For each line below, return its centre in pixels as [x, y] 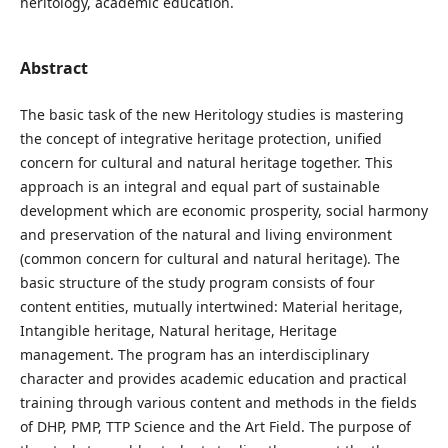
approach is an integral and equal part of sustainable [199, 186]
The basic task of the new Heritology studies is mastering [211, 114]
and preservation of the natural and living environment [205, 234]
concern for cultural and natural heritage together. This [206, 162]
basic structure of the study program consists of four [197, 282]
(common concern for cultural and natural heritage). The [209, 258]
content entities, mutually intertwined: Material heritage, [211, 306]
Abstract [53, 67]
